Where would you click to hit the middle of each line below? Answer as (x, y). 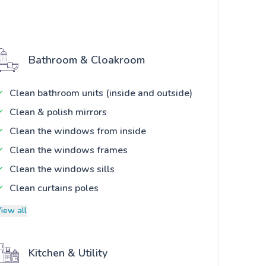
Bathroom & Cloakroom (87, 60)
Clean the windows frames (69, 150)
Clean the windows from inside (78, 131)
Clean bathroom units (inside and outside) (101, 93)
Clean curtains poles (54, 188)
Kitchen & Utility (68, 253)
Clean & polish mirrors (58, 112)
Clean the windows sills (62, 169)
